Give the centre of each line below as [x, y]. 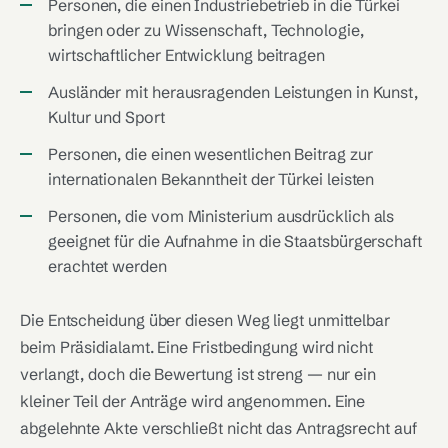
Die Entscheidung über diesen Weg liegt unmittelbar [205, 320]
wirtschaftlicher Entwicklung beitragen [186, 55]
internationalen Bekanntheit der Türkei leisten [211, 179]
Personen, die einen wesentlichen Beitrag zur [210, 154]
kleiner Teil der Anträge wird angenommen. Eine [193, 401]
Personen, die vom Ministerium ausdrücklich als [221, 216]
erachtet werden [107, 266]
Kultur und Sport [106, 117]
